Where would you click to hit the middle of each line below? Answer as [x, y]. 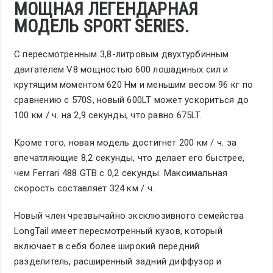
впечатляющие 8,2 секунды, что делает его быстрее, [129, 158]
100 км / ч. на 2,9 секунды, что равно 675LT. [108, 115]
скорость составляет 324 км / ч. [84, 189]
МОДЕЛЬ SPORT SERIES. [101, 27]
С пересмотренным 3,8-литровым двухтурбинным [122, 55]
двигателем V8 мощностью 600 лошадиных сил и [121, 70]
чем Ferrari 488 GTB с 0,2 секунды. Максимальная [121, 173]
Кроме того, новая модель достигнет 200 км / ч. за [126, 143]
